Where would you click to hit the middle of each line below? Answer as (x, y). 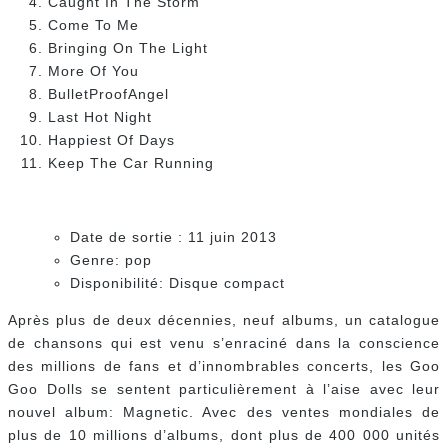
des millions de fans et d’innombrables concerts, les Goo (224, 366)
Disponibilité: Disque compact (177, 283)
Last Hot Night (100, 117)
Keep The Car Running (131, 163)
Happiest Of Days (111, 140)
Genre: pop (111, 260)
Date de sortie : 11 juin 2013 (173, 237)
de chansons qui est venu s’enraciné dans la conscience (224, 343)
